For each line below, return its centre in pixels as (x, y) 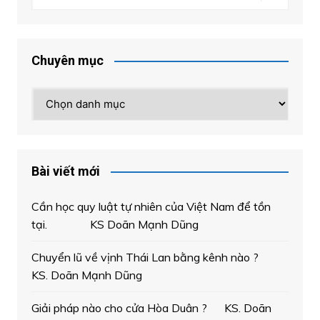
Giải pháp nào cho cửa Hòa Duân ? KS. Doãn (151, 308)
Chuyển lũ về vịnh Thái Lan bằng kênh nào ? (156, 257)
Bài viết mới (65, 171)
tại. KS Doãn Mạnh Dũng (115, 225)
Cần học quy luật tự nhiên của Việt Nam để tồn (151, 207)
